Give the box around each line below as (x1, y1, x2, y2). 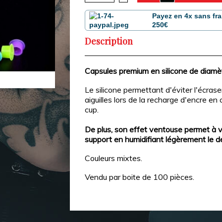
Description (85, 35, 133, 47)
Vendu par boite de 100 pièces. (85, 172, 195, 182)
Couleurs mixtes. (85, 153, 143, 163)
